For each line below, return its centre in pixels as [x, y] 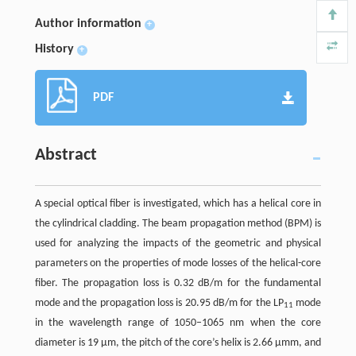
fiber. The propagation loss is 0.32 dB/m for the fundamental [178, 283]
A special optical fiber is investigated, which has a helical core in [178, 203]
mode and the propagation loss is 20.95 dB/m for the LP [159, 303]
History [54, 49]
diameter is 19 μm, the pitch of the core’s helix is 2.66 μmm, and [178, 342]
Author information [88, 23]
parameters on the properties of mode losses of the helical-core [178, 263]
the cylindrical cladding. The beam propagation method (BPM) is [178, 223]
